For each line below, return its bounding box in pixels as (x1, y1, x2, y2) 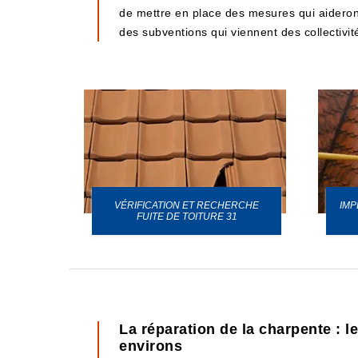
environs (119, 338, 182, 354)
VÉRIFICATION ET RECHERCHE (114, 200, 259, 211)
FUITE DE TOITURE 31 (136, 211, 237, 222)
